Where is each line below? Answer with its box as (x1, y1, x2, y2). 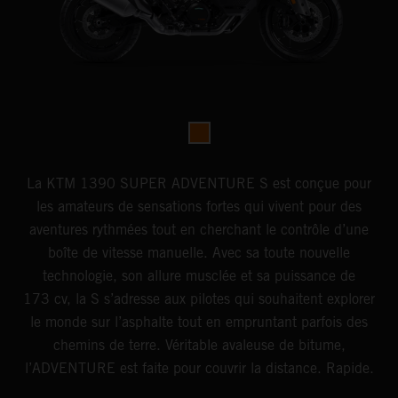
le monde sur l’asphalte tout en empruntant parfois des (30, 314, 368, 331)
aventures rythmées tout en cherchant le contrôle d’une (29, 221, 369, 239)
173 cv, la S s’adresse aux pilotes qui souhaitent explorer (23, 291, 375, 308)
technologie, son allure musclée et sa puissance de (43, 267, 355, 285)
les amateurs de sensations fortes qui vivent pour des (36, 198, 362, 216)
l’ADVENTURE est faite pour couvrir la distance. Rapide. (24, 360, 374, 378)
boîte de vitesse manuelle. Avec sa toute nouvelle (48, 244, 350, 262)
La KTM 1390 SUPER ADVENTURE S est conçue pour (27, 175, 371, 193)
